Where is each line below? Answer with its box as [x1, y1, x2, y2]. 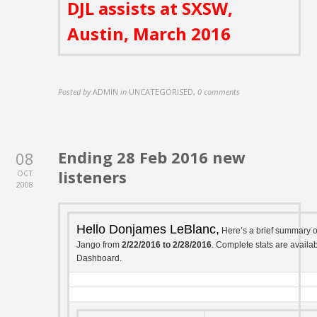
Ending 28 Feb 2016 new [58, 146, 246, 168]
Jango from [76, 239, 122, 250]
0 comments [197, 86, 241, 97]
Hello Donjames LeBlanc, [76, 221, 220, 236]
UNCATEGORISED [129, 86, 194, 97]
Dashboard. [76, 253, 122, 263]
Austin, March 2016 [67, 22, 231, 46]
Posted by [58, 86, 91, 97]
